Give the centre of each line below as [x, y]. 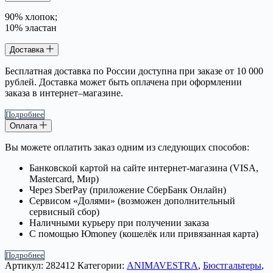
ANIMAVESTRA [162, 265]
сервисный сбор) [64, 211]
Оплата [25, 126]
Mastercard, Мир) [64, 179]
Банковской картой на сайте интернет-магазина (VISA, [144, 168]
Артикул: [25, 265]
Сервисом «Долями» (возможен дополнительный [132, 200]
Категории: [102, 265]
